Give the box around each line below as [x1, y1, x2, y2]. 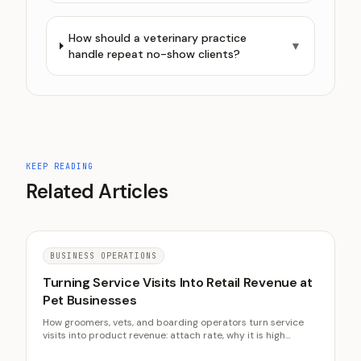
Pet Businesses [43, 292, 137, 309]
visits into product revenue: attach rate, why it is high [43, 329, 285, 342]
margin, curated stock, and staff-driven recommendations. [43, 342, 311, 355]
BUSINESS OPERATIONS [50, 251, 157, 261]
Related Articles [26, 179, 168, 204]
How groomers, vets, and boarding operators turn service [43, 316, 304, 329]
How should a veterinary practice [68, 31, 247, 45]
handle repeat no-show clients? [68, 47, 241, 61]
